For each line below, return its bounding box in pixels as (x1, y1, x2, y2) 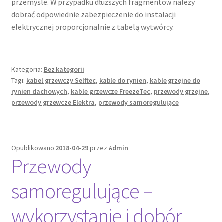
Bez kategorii (43, 65, 84, 74)
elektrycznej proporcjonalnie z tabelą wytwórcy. (11, 22, 174, 32)
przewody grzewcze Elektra (11, 98, 95, 107)
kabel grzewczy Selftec (26, 76, 96, 85)
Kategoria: (11, 65, 44, 74)
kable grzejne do (149, 76, 200, 85)
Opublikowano (11, 143, 55, 153)
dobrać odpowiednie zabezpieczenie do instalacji (11, 9, 176, 20)
